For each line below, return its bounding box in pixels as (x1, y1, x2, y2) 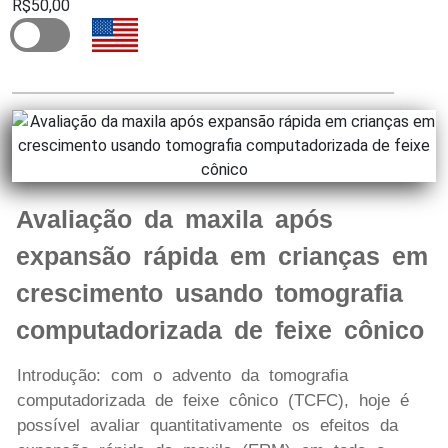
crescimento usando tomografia (16, 279, 403, 308)
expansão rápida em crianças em (16, 242, 428, 271)
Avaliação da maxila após (16, 205, 333, 234)
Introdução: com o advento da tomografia (17, 366, 348, 386)
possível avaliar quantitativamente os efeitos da (17, 416, 398, 436)
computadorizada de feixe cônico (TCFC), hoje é (17, 391, 409, 411)
